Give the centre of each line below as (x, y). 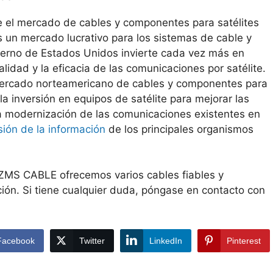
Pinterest (243, 240)
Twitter (92, 240)
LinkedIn (165, 240)
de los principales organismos (179, 129)
